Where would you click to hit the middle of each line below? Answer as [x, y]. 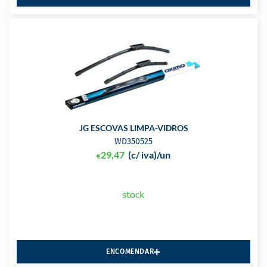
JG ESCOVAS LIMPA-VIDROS [133, 128]
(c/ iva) [142, 155]
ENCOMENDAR [130, 252]
